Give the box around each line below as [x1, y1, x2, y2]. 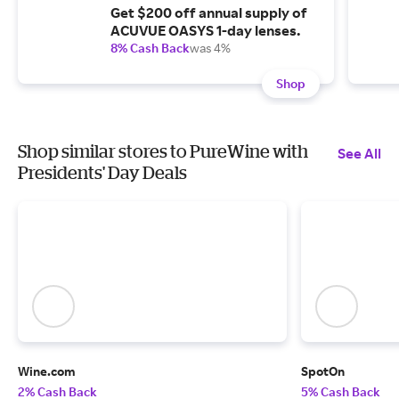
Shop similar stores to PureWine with [18, 141, 308, 161]
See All [338, 144, 381, 162]
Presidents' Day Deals [18, 162, 187, 183]
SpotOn [301, 363, 345, 379]
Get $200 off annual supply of [110, 4, 307, 21]
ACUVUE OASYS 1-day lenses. [110, 21, 300, 39]
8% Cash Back [110, 40, 190, 55]
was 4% [190, 40, 231, 55]
